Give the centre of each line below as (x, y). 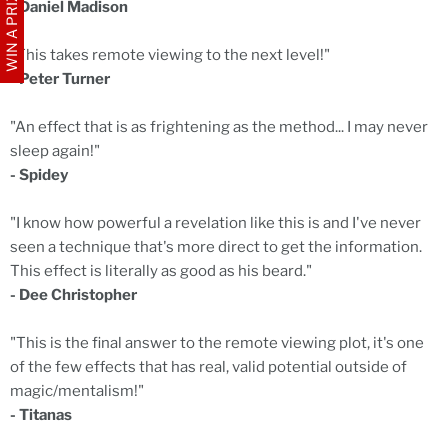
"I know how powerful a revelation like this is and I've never (215, 223)
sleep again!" (55, 151)
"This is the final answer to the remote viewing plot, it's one (217, 343)
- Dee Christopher (73, 295)
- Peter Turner (60, 79)
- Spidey (39, 175)
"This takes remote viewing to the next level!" (170, 55)
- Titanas (41, 415)
